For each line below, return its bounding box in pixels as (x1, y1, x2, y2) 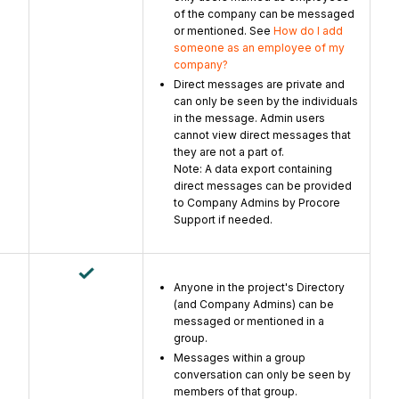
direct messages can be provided (174, 179, 352, 193)
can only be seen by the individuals (174, 94, 358, 109)
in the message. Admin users (174, 111, 325, 126)
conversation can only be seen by (174, 368, 351, 382)
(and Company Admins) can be (174, 297, 334, 312)
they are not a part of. (174, 145, 284, 159)
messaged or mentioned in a (174, 314, 324, 329)
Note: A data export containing (174, 162, 332, 176)
